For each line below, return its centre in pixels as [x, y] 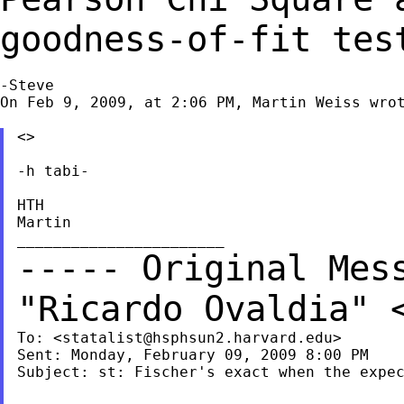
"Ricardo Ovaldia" [203, 308]
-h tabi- [53, 170]
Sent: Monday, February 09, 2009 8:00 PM [193, 354]
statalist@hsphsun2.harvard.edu [197, 337]
